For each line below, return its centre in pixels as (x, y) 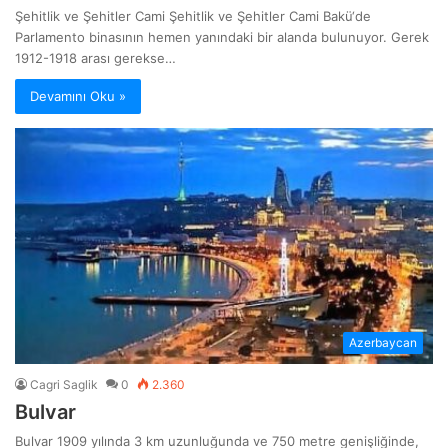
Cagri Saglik (64, 384)
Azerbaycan (383, 342)
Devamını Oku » (78, 96)
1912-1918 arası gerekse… (95, 58)
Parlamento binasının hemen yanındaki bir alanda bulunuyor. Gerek (222, 37)
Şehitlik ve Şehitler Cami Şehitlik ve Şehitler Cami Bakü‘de (193, 16)
